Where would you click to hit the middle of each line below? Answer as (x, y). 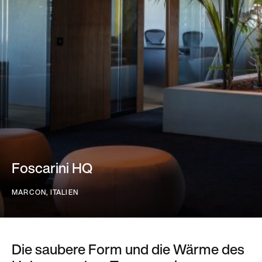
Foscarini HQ (52, 168)
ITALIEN (64, 192)
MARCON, (31, 192)
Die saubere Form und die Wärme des (128, 249)
